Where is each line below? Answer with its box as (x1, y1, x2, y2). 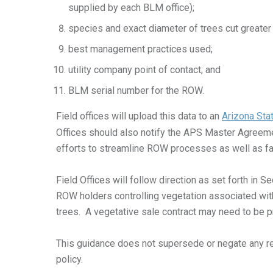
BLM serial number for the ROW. (68, 85, 209, 96)
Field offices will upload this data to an (56, 110, 222, 122)
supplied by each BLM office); (68, 2, 194, 13)
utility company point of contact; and (68, 64, 221, 76)
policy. (56, 253, 83, 265)
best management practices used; (68, 43, 213, 55)
